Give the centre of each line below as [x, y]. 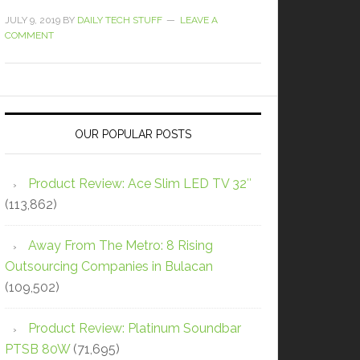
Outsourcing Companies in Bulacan [109, 266]
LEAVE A [199, 20]
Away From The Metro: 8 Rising [121, 245]
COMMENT [29, 35]
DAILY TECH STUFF [120, 20]
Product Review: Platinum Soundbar [135, 328]
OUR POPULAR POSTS [133, 134]
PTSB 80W [37, 349]
